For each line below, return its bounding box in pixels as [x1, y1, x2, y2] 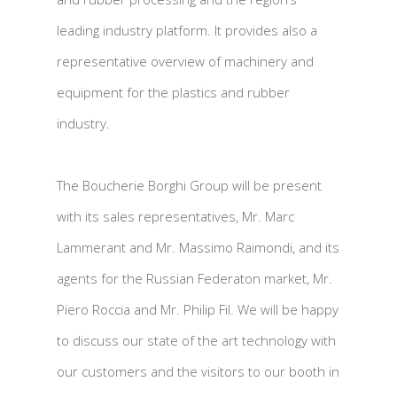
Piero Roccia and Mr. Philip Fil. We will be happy [57, 300, 339, 318]
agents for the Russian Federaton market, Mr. [57, 269, 332, 287]
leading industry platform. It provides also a [57, 21, 317, 39]
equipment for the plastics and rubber [57, 83, 290, 101]
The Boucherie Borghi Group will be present [57, 176, 322, 194]
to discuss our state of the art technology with [57, 331, 336, 349]
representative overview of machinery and [57, 52, 314, 70]
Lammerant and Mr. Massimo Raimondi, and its [57, 238, 339, 256]
